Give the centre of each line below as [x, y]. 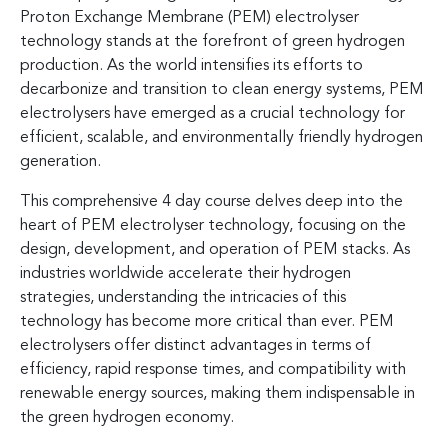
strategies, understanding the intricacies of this [183, 297]
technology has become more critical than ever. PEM [207, 321]
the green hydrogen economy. [127, 417]
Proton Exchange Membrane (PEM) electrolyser [189, 17]
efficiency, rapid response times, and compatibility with [213, 369]
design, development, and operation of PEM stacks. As [215, 249]
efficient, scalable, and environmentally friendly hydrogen [221, 137]
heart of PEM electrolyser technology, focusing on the [213, 225]
